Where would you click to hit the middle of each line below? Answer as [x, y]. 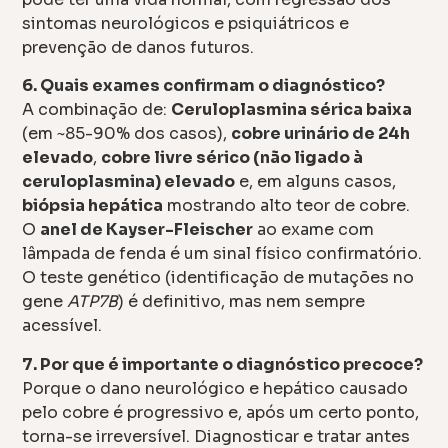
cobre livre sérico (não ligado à [232, 158]
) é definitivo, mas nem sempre [242, 302]
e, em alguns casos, [316, 182]
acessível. [62, 326]
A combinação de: [97, 110]
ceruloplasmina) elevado [129, 182]
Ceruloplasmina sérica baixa [292, 110]
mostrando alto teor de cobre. [287, 206]
